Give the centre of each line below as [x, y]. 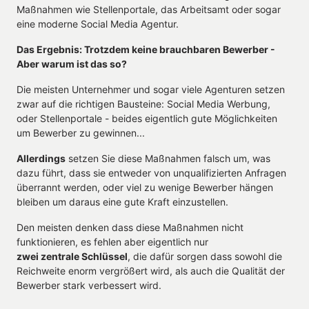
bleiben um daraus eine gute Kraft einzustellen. [122, 201]
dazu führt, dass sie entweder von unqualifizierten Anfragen [151, 172]
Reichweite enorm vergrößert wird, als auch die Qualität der [151, 270]
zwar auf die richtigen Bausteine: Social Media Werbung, [143, 103]
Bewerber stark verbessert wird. [89, 285]
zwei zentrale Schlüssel [72, 256]
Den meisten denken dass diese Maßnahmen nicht [130, 227]
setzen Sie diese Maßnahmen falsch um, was [168, 158]
